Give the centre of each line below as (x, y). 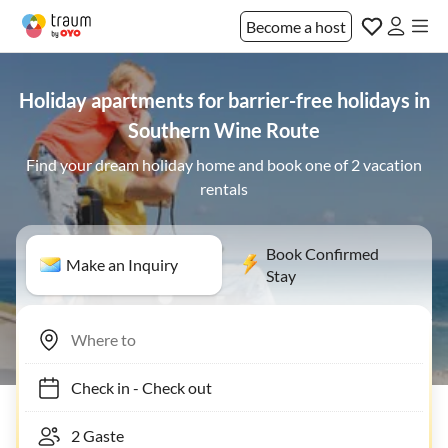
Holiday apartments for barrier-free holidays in (224, 100)
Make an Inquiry (122, 264)
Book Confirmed (322, 253)
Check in (90, 387)
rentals (224, 188)
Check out (167, 387)
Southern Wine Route (224, 130)
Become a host (296, 26)
